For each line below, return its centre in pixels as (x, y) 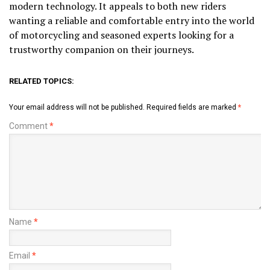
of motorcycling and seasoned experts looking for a (121, 35)
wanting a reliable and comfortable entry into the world (132, 20)
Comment (29, 126)
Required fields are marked (192, 107)
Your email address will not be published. (77, 107)
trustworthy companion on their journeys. (102, 49)
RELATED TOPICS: (42, 81)
